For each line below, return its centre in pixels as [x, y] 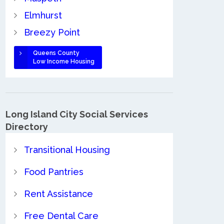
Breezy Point [52, 32]
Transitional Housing [67, 149]
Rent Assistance [58, 193]
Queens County [56, 53]
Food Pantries [53, 171]
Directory [27, 127]
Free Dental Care [61, 215]
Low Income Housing [63, 62]
